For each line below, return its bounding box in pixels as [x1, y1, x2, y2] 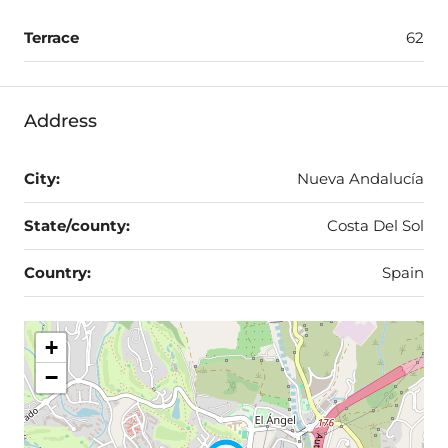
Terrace [24, 28, 79, 47]
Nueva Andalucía [297, 169, 424, 188]
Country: [24, 263, 91, 282]
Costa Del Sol [327, 216, 424, 235]
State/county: [24, 216, 130, 235]
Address [24, 110, 97, 132]
